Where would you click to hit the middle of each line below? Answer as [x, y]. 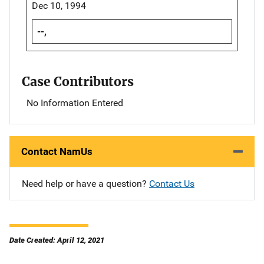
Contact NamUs [57, 151]
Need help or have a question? [85, 183]
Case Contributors [78, 81]
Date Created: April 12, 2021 [57, 240]
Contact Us [172, 183]
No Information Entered [75, 103]
